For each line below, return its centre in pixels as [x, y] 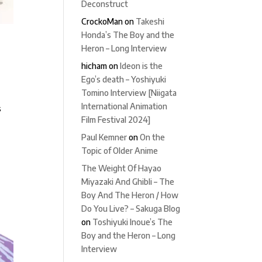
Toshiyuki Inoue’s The [133, 222]
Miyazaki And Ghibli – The [128, 182]
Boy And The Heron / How [130, 195]
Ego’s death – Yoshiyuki [124, 79]
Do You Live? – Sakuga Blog [131, 208]
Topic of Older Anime [120, 151]
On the [153, 137]
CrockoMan [102, 21]
